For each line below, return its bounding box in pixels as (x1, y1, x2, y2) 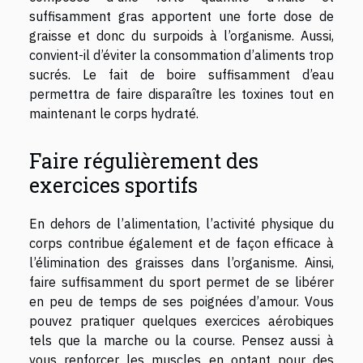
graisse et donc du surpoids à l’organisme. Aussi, (29, 28, 334, 45)
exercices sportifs (29, 171, 198, 199)
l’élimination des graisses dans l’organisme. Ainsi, (29, 254, 334, 271)
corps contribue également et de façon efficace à (29, 234, 334, 251)
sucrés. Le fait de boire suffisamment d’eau (29, 66, 334, 83)
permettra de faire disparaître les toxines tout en (29, 86, 334, 103)
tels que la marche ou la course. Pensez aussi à (29, 331, 334, 348)
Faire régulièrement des (29, 147, 258, 174)
